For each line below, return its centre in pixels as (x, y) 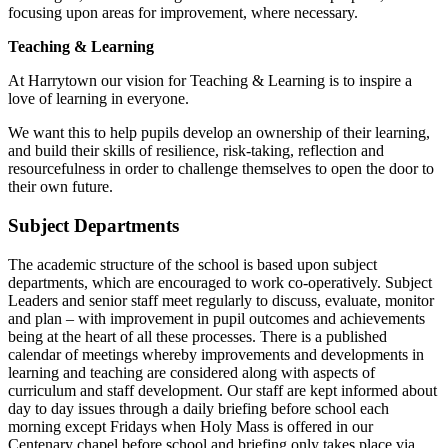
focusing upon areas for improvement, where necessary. (185, 13)
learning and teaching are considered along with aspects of (191, 372)
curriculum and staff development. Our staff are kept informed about (222, 390)
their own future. (62, 187)
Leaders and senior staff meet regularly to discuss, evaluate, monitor (221, 300)
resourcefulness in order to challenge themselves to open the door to (221, 169)
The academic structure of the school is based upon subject (192, 264)
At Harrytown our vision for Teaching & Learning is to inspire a (210, 81)
